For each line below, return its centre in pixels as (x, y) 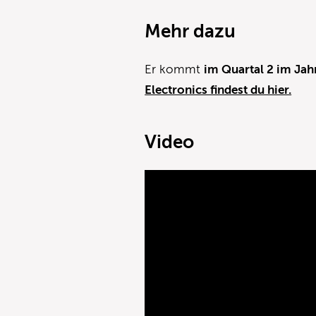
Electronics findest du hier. (218, 90)
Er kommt (175, 70)
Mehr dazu (190, 32)
